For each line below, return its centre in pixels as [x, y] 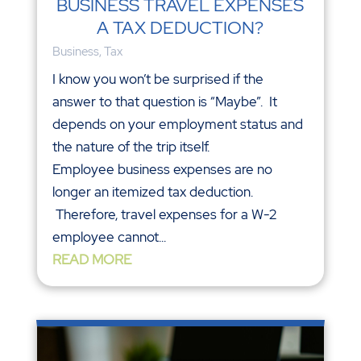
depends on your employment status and [177, 124]
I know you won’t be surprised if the [158, 79]
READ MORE [91, 259]
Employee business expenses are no [162, 169]
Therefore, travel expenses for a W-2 [164, 214]
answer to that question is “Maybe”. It [164, 102]
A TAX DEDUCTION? [180, 28]
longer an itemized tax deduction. [152, 192]
